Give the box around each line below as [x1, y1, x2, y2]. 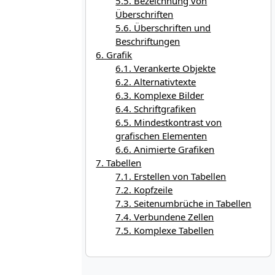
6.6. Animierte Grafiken [115, 143, 215, 156]
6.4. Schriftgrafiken [115, 103, 196, 115]
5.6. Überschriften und [115, 21, 211, 34]
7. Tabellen [96, 157, 142, 169]
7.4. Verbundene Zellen [115, 211, 214, 223]
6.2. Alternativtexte [115, 76, 196, 88]
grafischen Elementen [115, 130, 207, 142]
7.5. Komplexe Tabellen [115, 224, 214, 237]
